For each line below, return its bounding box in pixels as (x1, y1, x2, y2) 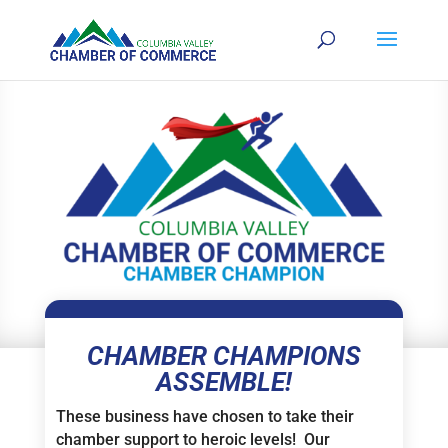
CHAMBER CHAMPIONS (86, 341, 361, 372)
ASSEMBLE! (155, 367, 292, 398)
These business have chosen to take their (55, 407, 354, 427)
